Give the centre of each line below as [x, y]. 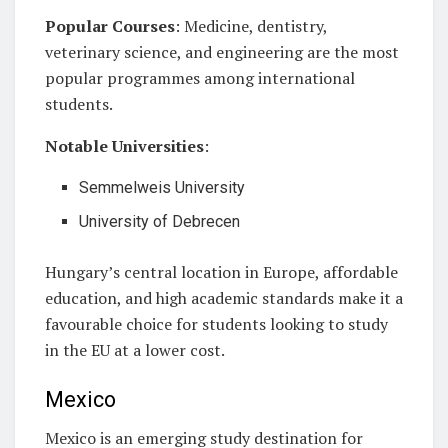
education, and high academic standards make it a [224, 298]
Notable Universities [124, 146]
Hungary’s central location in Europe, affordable [221, 272]
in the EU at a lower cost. [135, 350]
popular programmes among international [200, 78]
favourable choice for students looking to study [216, 324]
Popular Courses [110, 26]
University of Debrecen [160, 222]
